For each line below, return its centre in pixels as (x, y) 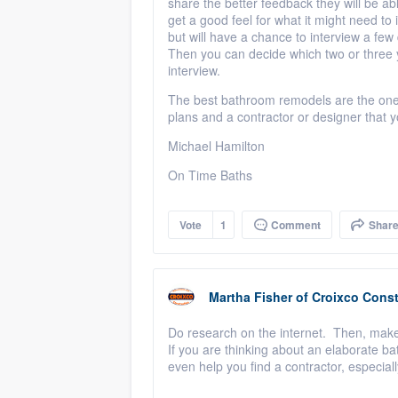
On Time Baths (210, 175)
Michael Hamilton (216, 146)
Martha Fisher (251, 297)
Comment (295, 225)
